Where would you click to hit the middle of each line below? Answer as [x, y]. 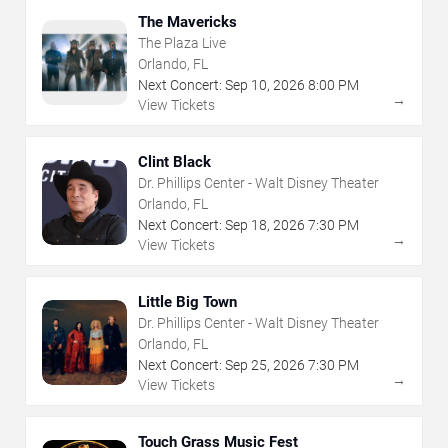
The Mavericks [187, 21]
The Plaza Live [182, 42]
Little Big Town [187, 301]
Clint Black [174, 161]
